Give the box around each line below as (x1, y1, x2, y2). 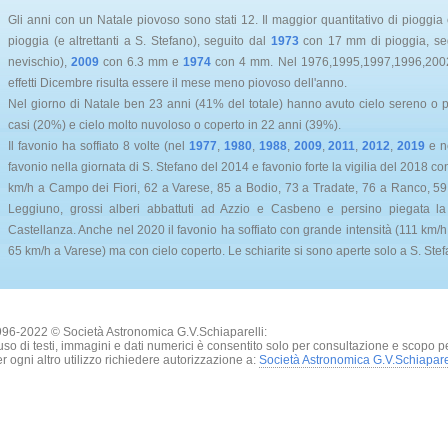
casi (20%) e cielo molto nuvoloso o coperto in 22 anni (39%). (8, 118, 341, 133)
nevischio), (8, 55, 72, 70)
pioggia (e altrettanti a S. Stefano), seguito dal (8, 34, 271, 49)
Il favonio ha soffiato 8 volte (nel (8, 139, 189, 154)
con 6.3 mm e (99, 55, 184, 70)
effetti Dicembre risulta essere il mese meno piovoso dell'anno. (8, 76, 347, 91)
